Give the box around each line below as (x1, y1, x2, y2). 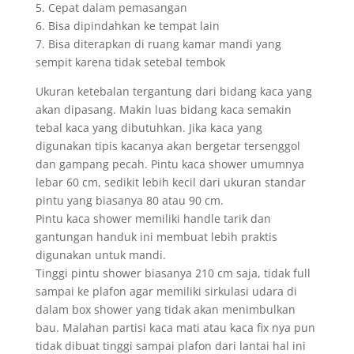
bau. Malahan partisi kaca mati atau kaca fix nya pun (35, 320, 315, 336)
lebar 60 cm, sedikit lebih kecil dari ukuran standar (35, 175, 306, 190)
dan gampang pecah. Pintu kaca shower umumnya (35, 156, 304, 172)
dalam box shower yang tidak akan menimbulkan (35, 302, 296, 318)
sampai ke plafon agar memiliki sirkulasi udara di (35, 284, 297, 299)
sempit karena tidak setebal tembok (35, 55, 225, 70)
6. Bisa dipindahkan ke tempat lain (35, 18, 220, 34)
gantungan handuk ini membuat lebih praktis (35, 229, 277, 245)
